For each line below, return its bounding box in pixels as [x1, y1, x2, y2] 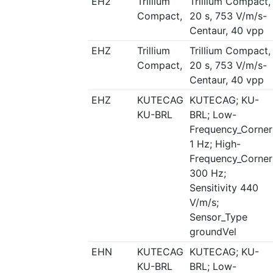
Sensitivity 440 [189, 182, 258, 194]
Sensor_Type [189, 211, 247, 223]
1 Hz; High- [189, 138, 241, 150]
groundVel [189, 225, 236, 238]
